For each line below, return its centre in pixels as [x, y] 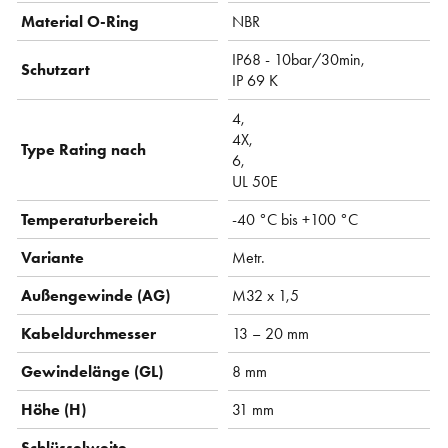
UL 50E [255, 181]
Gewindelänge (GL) [92, 371]
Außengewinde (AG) [96, 295]
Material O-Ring [80, 21]
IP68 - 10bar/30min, [299, 59]
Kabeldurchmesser [89, 333]
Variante [53, 257]
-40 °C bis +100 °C [295, 219]
